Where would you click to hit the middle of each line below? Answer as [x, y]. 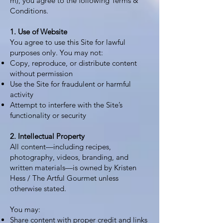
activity [22, 94]
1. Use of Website [39, 32]
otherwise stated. [38, 188]
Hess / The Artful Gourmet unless [64, 178]
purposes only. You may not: [56, 53]
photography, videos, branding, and [69, 157]
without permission [41, 73]
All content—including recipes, [60, 147]
